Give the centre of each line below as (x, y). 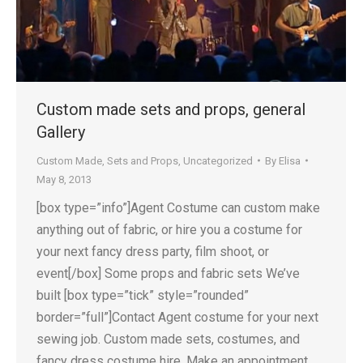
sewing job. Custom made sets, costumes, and (168, 339)
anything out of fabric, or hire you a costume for (169, 229)
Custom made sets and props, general (171, 109)
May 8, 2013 (64, 179)
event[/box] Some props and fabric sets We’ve (168, 273)
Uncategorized (218, 160)
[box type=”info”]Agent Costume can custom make (178, 207)
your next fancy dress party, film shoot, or (153, 251)
